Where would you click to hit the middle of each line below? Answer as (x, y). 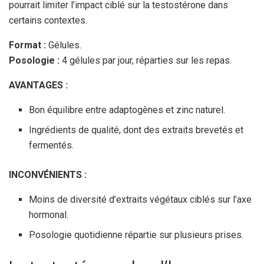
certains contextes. (48, 20)
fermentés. (52, 145)
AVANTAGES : (38, 85)
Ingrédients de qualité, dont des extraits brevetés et (136, 130)
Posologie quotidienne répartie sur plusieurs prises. (136, 235)
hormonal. (49, 214)
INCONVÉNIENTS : (48, 174)
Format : (27, 45)
